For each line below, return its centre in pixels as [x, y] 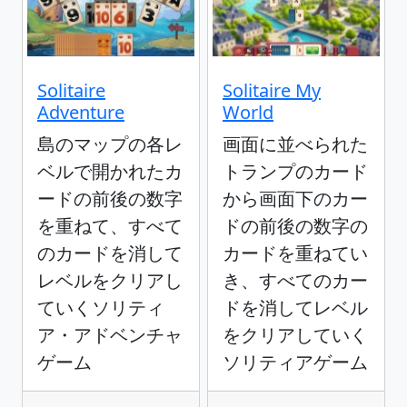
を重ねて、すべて [110, 226]
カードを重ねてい [295, 253]
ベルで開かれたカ [110, 172]
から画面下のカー [295, 199]
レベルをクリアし [110, 281]
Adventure [81, 113]
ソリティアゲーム [295, 362]
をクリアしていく [295, 335]
